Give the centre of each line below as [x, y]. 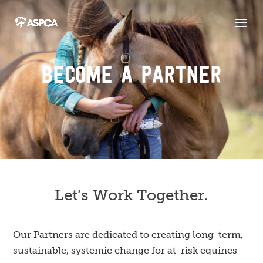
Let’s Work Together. [131, 195]
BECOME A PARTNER [131, 76]
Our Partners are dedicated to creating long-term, [128, 235]
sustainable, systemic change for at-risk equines [125, 250]
